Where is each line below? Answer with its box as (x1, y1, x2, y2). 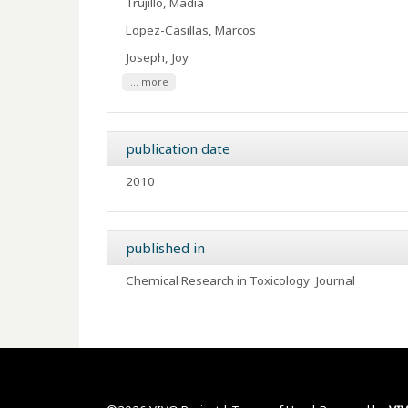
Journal (310, 272, 355, 289)
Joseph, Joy (126, 49, 189, 66)
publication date (126, 139, 230, 158)
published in (126, 239, 205, 257)
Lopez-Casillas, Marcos (126, 22, 256, 38)
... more (129, 76, 168, 88)
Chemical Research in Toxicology (126, 272, 310, 289)
